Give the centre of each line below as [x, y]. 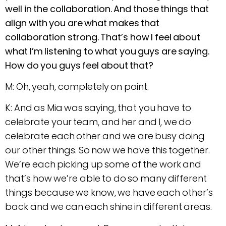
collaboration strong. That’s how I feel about [103, 37]
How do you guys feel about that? [79, 65]
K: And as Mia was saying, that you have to [98, 108]
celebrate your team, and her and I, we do [98, 122]
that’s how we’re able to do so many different [106, 179]
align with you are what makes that [82, 23]
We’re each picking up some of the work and [103, 164]
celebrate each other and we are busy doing [105, 136]
